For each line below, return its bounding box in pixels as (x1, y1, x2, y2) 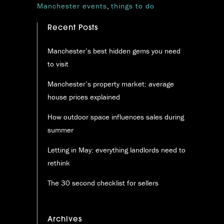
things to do (111, 1, 154, 11)
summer (47, 125, 73, 135)
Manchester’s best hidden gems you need (47, 46, 180, 56)
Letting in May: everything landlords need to (47, 145, 185, 155)
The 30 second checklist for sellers (47, 178, 158, 188)
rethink (47, 158, 70, 168)
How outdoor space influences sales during (47, 112, 184, 122)
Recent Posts (47, 24, 98, 32)
